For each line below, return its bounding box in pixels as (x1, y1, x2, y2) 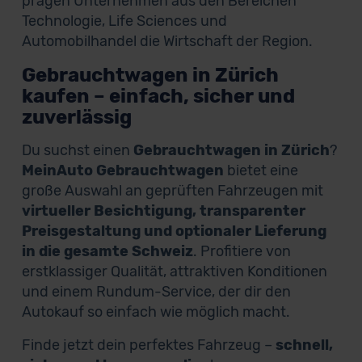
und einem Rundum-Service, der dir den (21, 283, 291, 301)
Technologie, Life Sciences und (21, 12, 227, 30)
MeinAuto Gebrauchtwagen (21, 162, 224, 179)
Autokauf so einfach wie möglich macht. (21, 303, 290, 321)
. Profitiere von (192, 242, 291, 260)
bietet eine (223, 162, 298, 179)
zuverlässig (21, 106, 132, 128)
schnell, (275, 336, 333, 354)
